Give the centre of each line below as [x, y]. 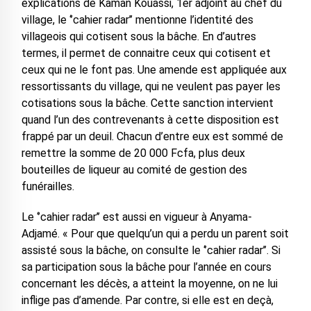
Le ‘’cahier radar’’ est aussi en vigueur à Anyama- [136, 217]
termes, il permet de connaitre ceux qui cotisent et [146, 53]
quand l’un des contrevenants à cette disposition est [150, 120]
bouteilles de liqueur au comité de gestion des [134, 170]
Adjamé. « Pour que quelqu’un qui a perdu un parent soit [155, 234]
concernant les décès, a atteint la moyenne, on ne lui [149, 284]
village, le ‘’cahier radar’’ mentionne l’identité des [137, 20]
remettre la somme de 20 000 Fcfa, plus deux [133, 153]
